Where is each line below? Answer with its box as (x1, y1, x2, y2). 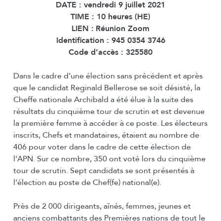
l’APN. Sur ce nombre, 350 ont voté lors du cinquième (13, 153, 206, 165)
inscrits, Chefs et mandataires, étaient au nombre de (13, 130, 199, 141)
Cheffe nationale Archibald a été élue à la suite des (13, 94, 193, 106)
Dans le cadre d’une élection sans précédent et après (13, 71, 203, 82)
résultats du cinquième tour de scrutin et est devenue (13, 106, 205, 117)
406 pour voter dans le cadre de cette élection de (13, 142, 191, 153)
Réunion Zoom (96, 23, 149, 35)
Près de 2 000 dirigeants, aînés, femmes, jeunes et (13, 201, 191, 212)
